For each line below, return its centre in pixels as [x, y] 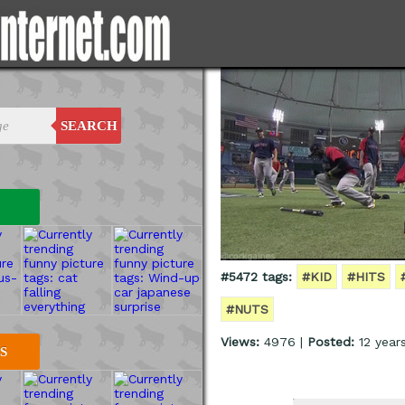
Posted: [331, 341]
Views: [240, 341]
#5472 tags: [256, 276]
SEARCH [89, 126]
